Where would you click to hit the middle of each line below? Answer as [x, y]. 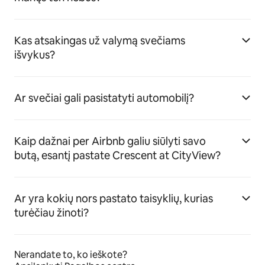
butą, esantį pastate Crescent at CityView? [117, 155]
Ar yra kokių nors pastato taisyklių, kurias [114, 198]
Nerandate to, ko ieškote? [71, 255]
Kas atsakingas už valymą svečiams [100, 41]
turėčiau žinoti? [51, 213]
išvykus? [35, 55]
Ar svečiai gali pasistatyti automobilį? [104, 98]
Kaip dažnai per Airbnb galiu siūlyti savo [110, 141]
